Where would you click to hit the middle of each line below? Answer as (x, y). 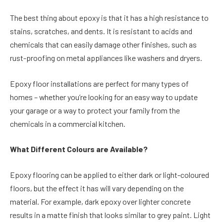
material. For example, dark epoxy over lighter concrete (100, 201)
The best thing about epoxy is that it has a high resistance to (109, 18)
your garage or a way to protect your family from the (95, 110)
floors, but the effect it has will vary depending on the (97, 188)
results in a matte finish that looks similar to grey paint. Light (110, 215)
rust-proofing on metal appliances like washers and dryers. (106, 58)
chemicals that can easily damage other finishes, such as (103, 45)
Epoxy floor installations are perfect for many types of (99, 83)
